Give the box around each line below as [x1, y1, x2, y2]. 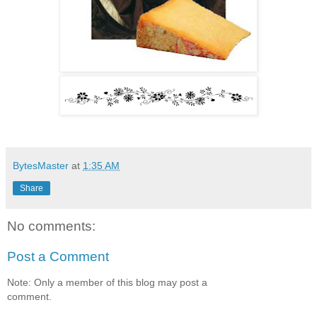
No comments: [7, 218, 96, 234]
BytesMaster [13, 159, 69, 171]
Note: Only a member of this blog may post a [7, 276, 207, 288]
